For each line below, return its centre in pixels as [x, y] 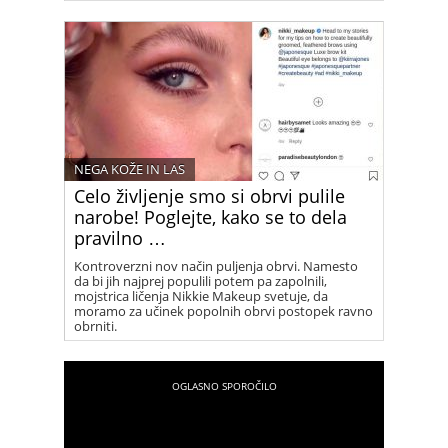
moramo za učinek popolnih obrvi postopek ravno [223, 311]
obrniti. [95, 326]
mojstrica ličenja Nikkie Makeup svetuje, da [201, 296]
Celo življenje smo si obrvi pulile [209, 196]
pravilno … [120, 238]
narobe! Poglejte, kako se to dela [210, 217]
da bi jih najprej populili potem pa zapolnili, [200, 281]
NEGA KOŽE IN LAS [129, 169]
